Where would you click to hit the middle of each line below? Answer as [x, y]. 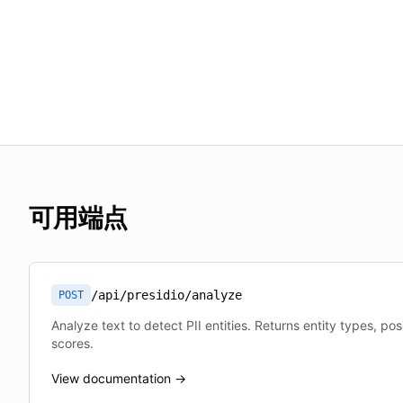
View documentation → [119, 378]
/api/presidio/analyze [166, 295]
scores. [72, 343]
